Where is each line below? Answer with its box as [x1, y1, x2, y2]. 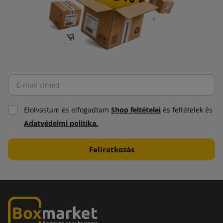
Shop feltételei [111, 106, 161, 114]
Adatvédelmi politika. [24, 119, 98, 128]
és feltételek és [161, 106, 213, 114]
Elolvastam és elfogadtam [24, 106, 111, 114]
